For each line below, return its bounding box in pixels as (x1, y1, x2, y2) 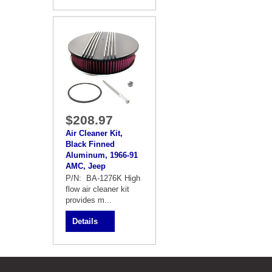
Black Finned (66, 140, 115, 149)
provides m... (66, 195, 112, 205)
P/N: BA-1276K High (66, 174, 140, 183)
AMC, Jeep (66, 161, 106, 171)
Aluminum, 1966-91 (66, 151, 138, 160)
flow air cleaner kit (66, 185, 129, 194)
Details (72, 217, 98, 226)
